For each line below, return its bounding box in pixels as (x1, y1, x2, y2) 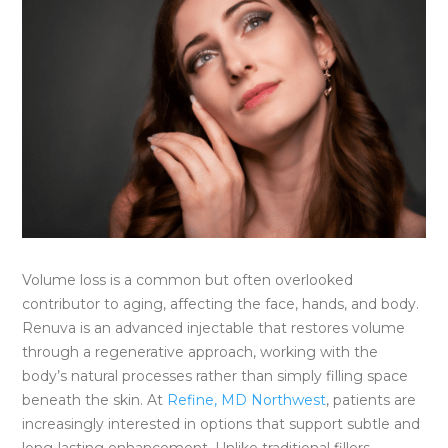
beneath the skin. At (22, 390, 168, 409)
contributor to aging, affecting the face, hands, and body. (22, 294, 420, 313)
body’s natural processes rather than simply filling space (22, 366, 409, 385)
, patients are (326, 390, 417, 409)
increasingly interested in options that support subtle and (22, 414, 421, 433)
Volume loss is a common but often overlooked (22, 270, 354, 289)
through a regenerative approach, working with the (22, 342, 379, 361)
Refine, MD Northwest (167, 390, 327, 409)
